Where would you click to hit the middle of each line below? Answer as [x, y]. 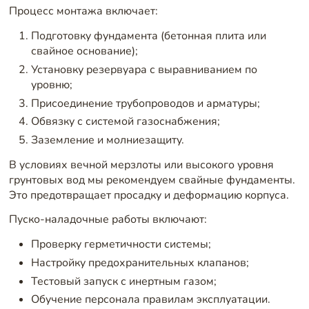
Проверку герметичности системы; [121, 244]
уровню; [51, 84]
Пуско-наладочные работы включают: [108, 220]
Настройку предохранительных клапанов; [140, 262]
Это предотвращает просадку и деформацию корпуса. [149, 195]
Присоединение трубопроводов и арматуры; [145, 103]
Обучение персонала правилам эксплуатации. [150, 300]
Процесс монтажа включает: [83, 11]
